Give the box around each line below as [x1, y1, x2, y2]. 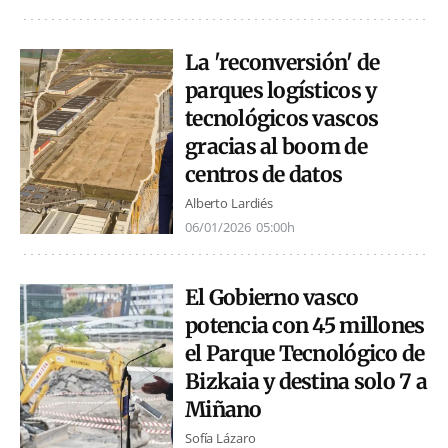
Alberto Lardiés [185, 194, 274, 213]
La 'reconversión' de [185, 48, 380, 76]
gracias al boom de [185, 132, 367, 160]
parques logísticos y [185, 76, 377, 104]
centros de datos [185, 160, 343, 188]
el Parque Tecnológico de [185, 340, 425, 368]
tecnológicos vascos [185, 104, 379, 132]
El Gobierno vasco [185, 284, 359, 312]
